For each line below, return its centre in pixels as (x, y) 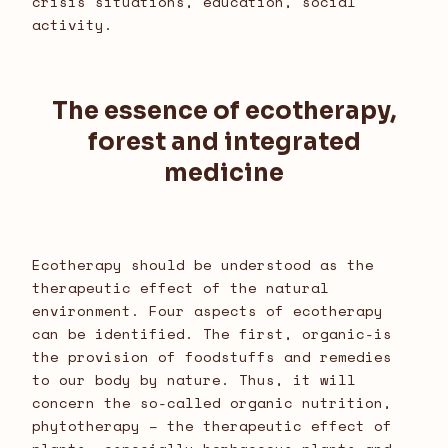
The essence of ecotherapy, (224, 111)
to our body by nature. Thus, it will (194, 380)
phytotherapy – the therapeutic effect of (212, 426)
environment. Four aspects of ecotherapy (207, 311)
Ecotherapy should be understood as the (203, 265)
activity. (72, 25)
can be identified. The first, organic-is (212, 334)
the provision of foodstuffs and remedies (212, 357)
